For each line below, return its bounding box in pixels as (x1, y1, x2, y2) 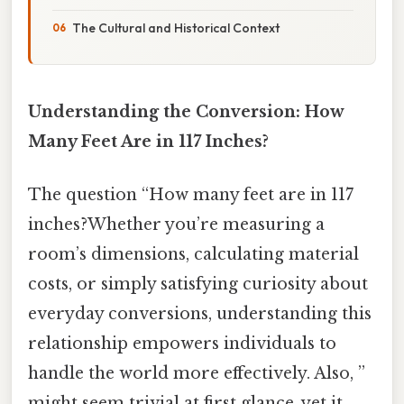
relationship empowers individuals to (28, 334, 336, 354)
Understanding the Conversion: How (28, 101, 344, 122)
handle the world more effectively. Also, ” (28, 363, 365, 384)
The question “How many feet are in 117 (28, 185, 353, 206)
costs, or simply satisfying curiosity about (28, 274, 368, 295)
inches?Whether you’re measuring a (28, 215, 325, 235)
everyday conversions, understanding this (28, 304, 372, 325)
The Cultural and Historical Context (72, 19, 280, 36)
